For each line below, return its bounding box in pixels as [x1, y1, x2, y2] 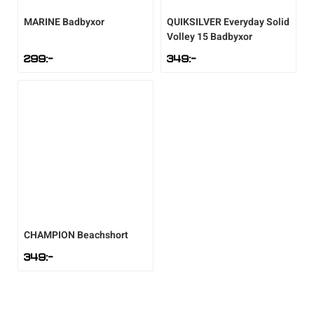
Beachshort [77, 228, 128, 243]
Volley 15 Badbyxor [167, 29, 252, 45]
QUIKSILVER [167, 15, 221, 30]
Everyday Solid [224, 15, 289, 30]
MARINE [24, 15, 60, 30]
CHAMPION [24, 228, 75, 243]
